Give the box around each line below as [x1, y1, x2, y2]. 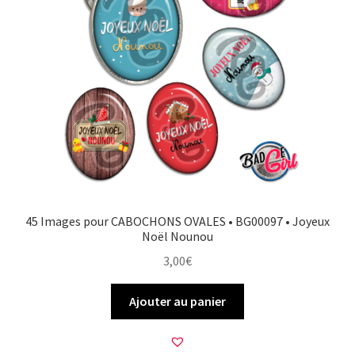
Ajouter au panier [129, 292, 226, 309]
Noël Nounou [142, 228, 213, 245]
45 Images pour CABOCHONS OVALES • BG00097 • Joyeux [25, 213, 330, 230]
